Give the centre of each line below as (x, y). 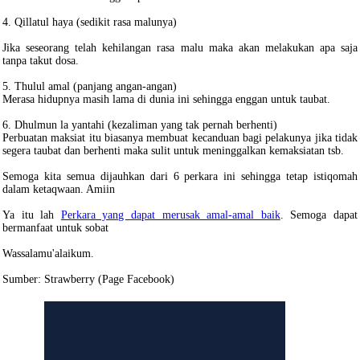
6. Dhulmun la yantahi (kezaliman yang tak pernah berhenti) (140, 125)
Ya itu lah (32, 215)
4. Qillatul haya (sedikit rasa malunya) (90, 22)
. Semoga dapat (319, 215)
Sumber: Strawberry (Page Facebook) (88, 279)
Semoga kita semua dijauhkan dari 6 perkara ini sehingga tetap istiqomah (180, 176)
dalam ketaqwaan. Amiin (59, 189)
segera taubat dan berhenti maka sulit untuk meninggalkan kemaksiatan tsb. (173, 151)
